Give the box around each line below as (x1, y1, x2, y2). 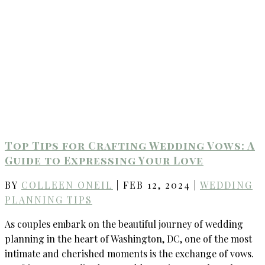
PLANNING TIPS (5, 193, 92, 206)
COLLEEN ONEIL (21, 178, 113, 191)
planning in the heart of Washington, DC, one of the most (5, 232, 252, 245)
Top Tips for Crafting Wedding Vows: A (5, 138, 255, 153)
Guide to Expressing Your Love (5, 153, 203, 167)
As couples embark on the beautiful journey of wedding (5, 217, 243, 230)
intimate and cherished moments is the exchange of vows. (5, 247, 254, 260)
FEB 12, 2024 (123, 178, 190, 191)
